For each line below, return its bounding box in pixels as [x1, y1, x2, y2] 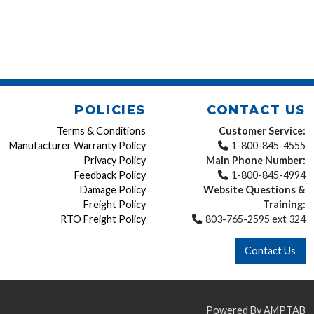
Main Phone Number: [206, 154, 306, 167]
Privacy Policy [83, 154, 146, 167]
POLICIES [74, 102, 146, 118]
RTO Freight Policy [60, 213, 146, 226]
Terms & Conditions [57, 125, 146, 137]
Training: [263, 198, 306, 211]
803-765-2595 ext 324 [205, 213, 306, 226]
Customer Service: [219, 125, 306, 137]
